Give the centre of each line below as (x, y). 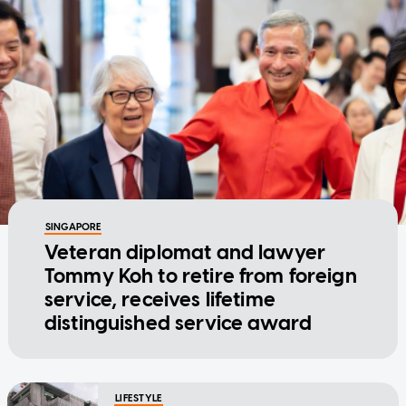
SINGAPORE (73, 227)
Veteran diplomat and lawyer (185, 252)
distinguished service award (178, 323)
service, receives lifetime (159, 299)
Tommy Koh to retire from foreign (200, 275)
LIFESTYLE (139, 398)
